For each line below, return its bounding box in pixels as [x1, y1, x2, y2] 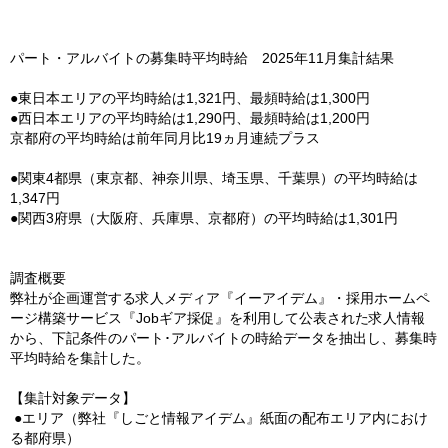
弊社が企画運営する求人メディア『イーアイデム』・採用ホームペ [10, 290, 430, 306]
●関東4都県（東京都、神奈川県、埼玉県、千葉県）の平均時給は [10, 170, 418, 186]
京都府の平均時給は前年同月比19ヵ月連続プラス [10, 130, 320, 146]
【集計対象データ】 [10, 390, 152, 406]
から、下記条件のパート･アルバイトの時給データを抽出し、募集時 [10, 330, 437, 346]
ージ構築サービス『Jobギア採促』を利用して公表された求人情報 [10, 310, 425, 326]
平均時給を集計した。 [10, 350, 150, 366]
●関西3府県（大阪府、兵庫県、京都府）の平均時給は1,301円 [10, 210, 398, 226]
